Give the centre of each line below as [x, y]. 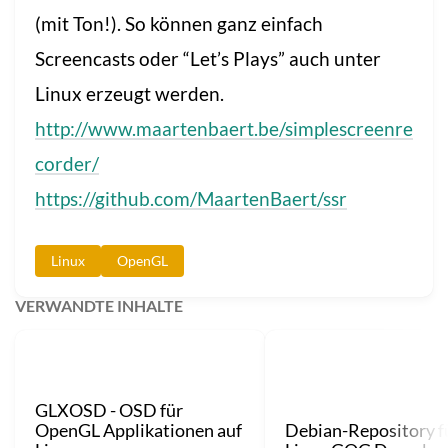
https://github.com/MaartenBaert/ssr [191, 198]
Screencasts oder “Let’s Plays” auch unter [208, 58]
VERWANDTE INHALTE [99, 305]
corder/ [67, 163]
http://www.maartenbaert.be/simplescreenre [224, 128]
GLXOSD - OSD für [109, 409]
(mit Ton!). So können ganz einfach [179, 23]
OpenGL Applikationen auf [138, 429]
